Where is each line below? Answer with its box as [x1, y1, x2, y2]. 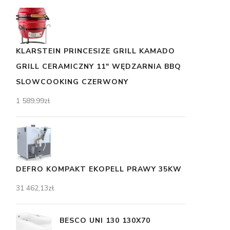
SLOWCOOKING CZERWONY [16, 77, 128, 87]
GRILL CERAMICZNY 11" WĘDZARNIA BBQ [16, 62, 181, 71]
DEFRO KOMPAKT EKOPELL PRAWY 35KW [16, 164, 182, 174]
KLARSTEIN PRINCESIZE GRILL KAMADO [16, 46, 175, 56]
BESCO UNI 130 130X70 [60, 216, 150, 225]
